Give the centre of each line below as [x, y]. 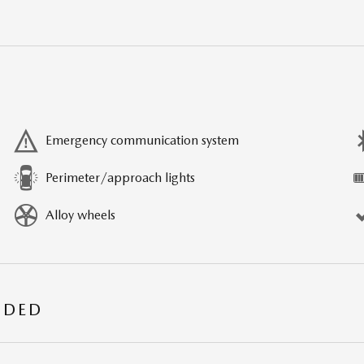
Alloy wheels [80, 215]
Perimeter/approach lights [120, 178]
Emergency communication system [142, 141]
